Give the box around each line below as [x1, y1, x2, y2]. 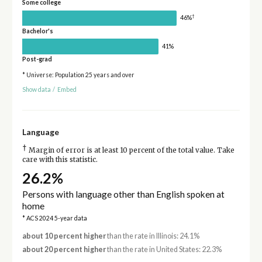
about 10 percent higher [22, 231, 106, 240]
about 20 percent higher [22, 245, 106, 254]
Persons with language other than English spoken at [22, 188, 225, 199]
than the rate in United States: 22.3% [105, 245, 222, 254]
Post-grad [22, 56, 52, 63]
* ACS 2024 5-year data [22, 214, 87, 222]
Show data [22, 85, 51, 93]
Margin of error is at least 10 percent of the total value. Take [26, 146, 235, 154]
